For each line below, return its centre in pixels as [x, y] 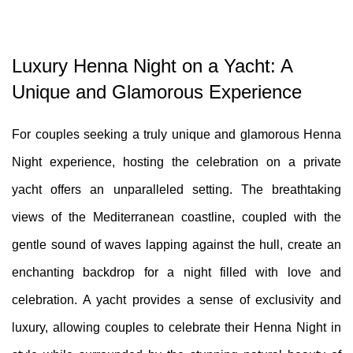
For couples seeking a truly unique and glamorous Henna [176, 134]
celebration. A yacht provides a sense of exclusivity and [176, 299]
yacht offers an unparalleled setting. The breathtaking [176, 189]
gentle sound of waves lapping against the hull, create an [176, 244]
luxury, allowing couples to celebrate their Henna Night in [176, 327]
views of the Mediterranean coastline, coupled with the [176, 217]
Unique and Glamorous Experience [157, 91]
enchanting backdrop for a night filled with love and [176, 272]
